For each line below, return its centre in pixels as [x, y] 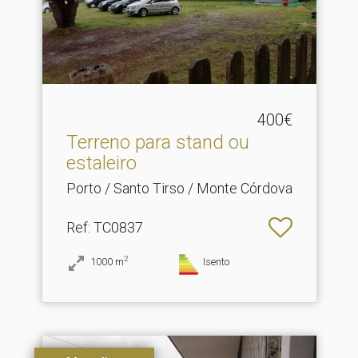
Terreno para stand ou [157, 142]
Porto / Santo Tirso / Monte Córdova [179, 188]
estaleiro [101, 163]
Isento [216, 261]
